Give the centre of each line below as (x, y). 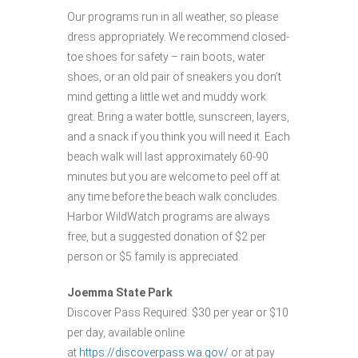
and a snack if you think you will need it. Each (179, 136)
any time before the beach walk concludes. (173, 196)
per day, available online (126, 332)
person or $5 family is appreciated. (154, 256)
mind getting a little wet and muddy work (167, 96)
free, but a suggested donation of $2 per (167, 236)
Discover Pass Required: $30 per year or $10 (178, 312)
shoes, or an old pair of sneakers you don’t (174, 76)
